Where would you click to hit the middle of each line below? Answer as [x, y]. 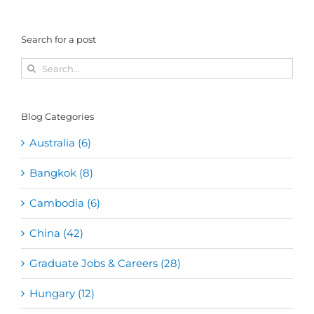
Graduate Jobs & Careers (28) [105, 264]
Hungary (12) [62, 294]
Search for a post [59, 39]
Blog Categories [57, 117]
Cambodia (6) [65, 203]
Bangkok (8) [61, 173]
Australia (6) [60, 143]
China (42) [56, 233]
